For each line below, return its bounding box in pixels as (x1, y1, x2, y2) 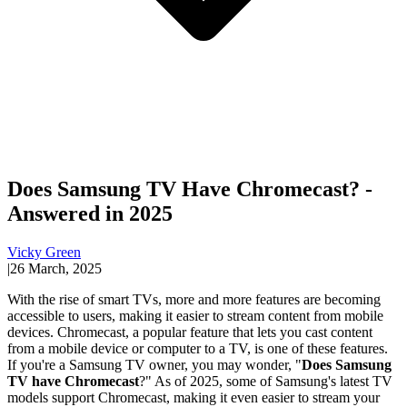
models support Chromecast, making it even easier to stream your (7, 389, 380, 405)
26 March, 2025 (10, 260, 102, 276)
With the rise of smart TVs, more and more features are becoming (7, 291, 381, 307)
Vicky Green (7, 243, 81, 260)
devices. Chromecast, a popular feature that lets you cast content (7, 323, 372, 340)
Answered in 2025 (7, 201, 173, 225)
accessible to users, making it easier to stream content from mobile (7, 307, 383, 323)
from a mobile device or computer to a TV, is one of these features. (7, 340, 388, 356)
